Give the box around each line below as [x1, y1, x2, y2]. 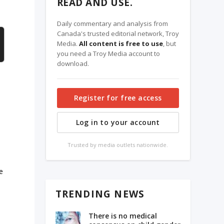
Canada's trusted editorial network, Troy [56, 28, 179, 38]
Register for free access [73, 92, 162, 102]
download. [56, 58, 89, 68]
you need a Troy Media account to [56, 48, 160, 58]
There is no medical [88, 211, 157, 221]
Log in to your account [75, 117, 160, 127]
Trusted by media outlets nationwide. [67, 140, 168, 148]
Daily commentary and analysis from [56, 18, 168, 28]
